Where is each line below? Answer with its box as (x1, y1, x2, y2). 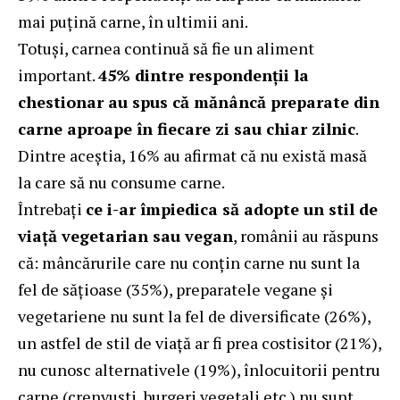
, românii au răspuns (233, 224, 379, 246)
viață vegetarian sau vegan (18, 224, 233, 246)
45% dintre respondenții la (98, 63, 309, 86)
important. (18, 63, 98, 86)
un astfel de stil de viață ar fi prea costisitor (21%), (18, 331, 381, 354)
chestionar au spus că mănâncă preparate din (18, 90, 379, 112)
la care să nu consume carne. (18, 171, 225, 193)
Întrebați (18, 197, 86, 220)
